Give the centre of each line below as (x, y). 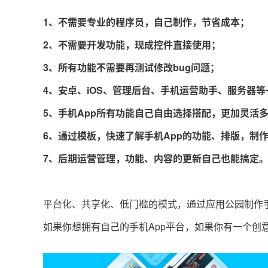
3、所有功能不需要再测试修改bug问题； (131, 67)
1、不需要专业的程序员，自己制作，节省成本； (146, 22)
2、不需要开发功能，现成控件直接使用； (132, 45)
